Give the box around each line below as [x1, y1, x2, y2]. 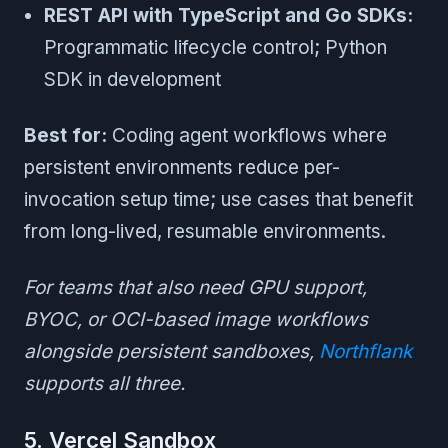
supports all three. [24, 372, 185, 396]
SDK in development [44, 68, 221, 92]
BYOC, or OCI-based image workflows [24, 308, 368, 332]
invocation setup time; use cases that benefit [24, 188, 413, 212]
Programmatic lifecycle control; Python [44, 36, 387, 60]
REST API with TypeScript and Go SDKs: [44, 4, 413, 28]
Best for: [24, 124, 107, 148]
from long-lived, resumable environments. [24, 220, 386, 244]
